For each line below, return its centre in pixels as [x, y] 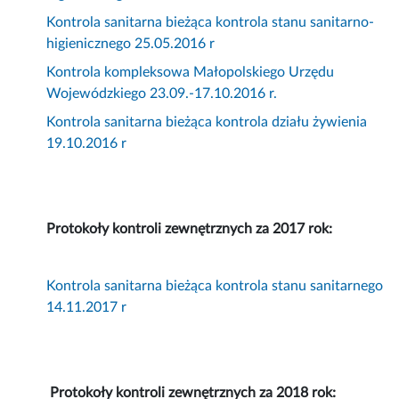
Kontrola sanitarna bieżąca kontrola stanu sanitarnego [215, 286]
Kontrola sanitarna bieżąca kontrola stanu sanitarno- [211, 23]
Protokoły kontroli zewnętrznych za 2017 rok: [190, 229]
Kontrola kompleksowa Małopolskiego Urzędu [191, 73]
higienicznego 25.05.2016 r [131, 44]
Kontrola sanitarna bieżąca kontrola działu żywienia [207, 122]
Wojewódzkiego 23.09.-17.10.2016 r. [162, 94]
